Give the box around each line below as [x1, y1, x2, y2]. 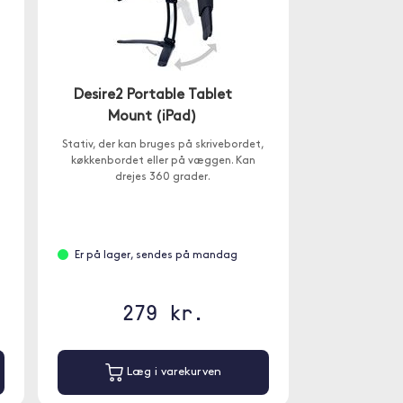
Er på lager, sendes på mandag [74, 250, 237, 261]
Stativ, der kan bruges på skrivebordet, [61, 139, 264, 150]
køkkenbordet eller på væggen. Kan [70, 156, 255, 166]
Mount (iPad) [108, 110, 198, 124]
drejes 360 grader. [115, 172, 211, 183]
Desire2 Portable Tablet [73, 88, 232, 103]
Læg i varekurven [122, 366, 221, 379]
